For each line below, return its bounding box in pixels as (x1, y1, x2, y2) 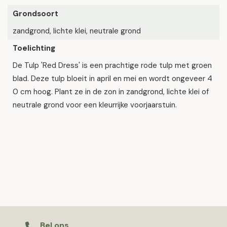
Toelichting (13, 43, 55, 53)
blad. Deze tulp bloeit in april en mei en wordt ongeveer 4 (13, 73, 212, 84)
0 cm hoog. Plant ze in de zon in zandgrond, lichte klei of (13, 87, 209, 97)
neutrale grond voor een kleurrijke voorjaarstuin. (13, 100, 177, 110)
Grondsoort (13, 9, 58, 19)
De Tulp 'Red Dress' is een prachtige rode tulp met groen (13, 60, 212, 70)
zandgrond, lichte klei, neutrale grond (13, 26, 141, 36)
